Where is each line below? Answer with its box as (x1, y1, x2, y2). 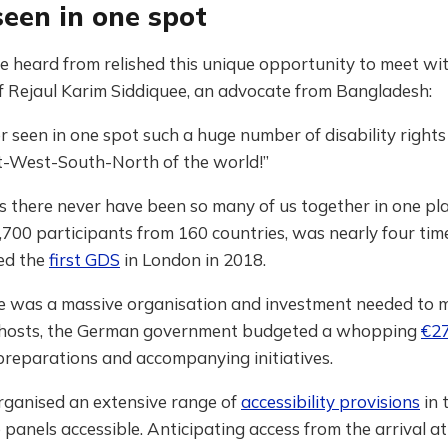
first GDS (49, 248, 120, 270)
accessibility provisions (241, 390, 420, 412)
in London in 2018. (120, 248, 266, 270)
